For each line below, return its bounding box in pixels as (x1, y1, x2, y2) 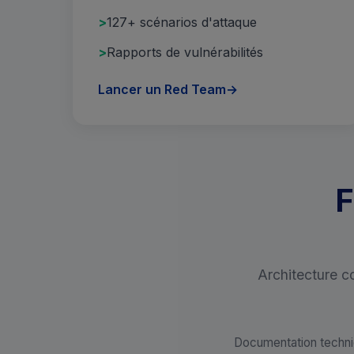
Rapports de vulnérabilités (107, 43, 263, 60)
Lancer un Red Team (98, 81, 226, 98)
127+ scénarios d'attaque (107, 13, 257, 30)
